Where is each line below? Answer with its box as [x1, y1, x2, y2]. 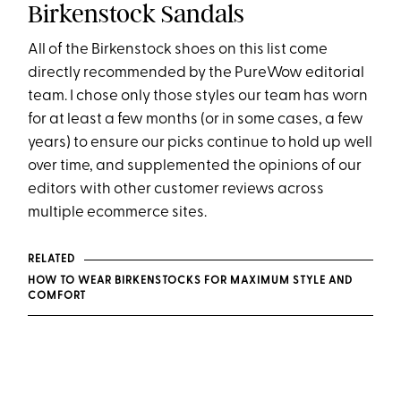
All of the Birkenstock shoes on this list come [28, 42, 328, 58]
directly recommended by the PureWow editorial [28, 65, 365, 81]
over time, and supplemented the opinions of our [28, 158, 363, 175]
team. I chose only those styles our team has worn [28, 89, 369, 105]
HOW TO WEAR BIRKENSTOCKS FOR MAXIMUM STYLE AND [28, 276, 354, 287]
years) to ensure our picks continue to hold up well [28, 135, 373, 151]
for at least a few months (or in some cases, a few [28, 112, 364, 128]
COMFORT [28, 291, 87, 303]
